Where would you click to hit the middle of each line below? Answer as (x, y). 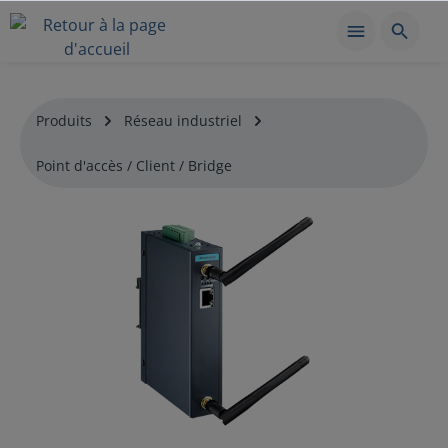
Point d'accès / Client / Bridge (134, 165)
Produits (64, 120)
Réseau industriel (183, 120)
